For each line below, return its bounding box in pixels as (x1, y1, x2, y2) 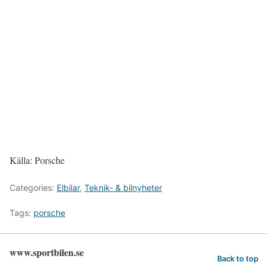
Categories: (10, 182, 57, 193)
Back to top (217, 254, 258, 264)
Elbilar (57, 182, 80, 193)
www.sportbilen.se (10, 245, 84, 260)
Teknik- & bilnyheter (84, 182, 162, 193)
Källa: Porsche (10, 154, 65, 167)
